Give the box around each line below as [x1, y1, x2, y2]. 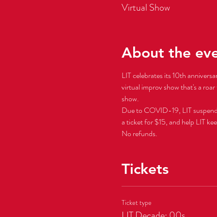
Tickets [121, 160, 169, 178]
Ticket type [121, 197, 152, 207]
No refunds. [121, 127, 157, 139]
